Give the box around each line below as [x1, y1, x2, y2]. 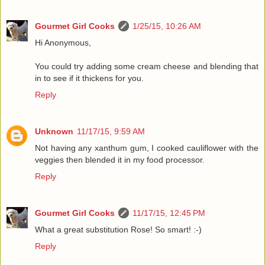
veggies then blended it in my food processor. [35, 154, 205, 164]
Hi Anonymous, [35, 37, 91, 47]
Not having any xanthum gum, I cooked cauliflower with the [35, 143, 258, 153]
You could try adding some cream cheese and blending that [35, 61, 258, 71]
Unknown [35, 126, 73, 136]
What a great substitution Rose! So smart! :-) [35, 224, 202, 234]
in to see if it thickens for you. [35, 73, 144, 83]
